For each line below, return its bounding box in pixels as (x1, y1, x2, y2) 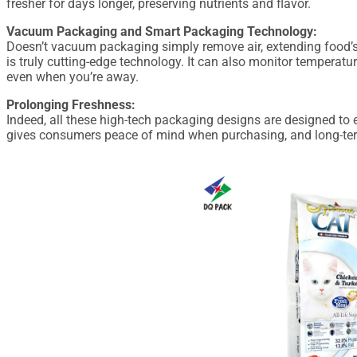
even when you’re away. (6, 69, 139, 84)
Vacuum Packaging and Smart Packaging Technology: (6, 23, 317, 39)
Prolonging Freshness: (6, 96, 135, 112)
